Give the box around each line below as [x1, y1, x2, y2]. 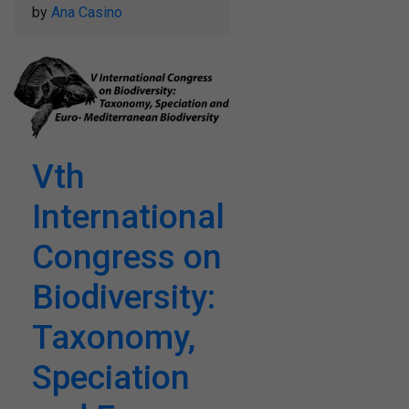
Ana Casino [51, 3, 122, 21]
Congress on [32, 236, 222, 277]
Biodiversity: [32, 277, 215, 317]
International [32, 196, 225, 236]
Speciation [32, 357, 190, 397]
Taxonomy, [32, 317, 195, 357]
